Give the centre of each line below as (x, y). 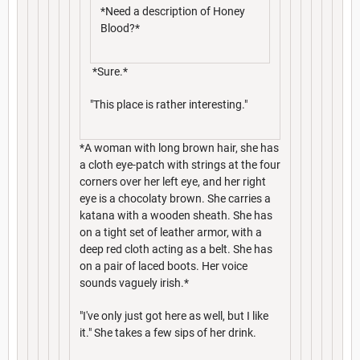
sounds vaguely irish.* (134, 282)
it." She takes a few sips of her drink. (168, 332)
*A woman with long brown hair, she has (179, 147)
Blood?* (120, 28)
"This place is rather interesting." (169, 104)
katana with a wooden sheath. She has (176, 215)
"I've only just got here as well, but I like (174, 315)
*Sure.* (109, 71)
